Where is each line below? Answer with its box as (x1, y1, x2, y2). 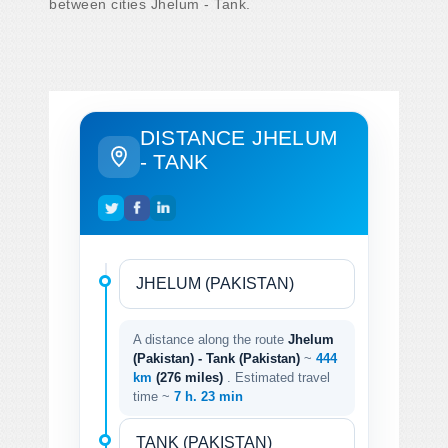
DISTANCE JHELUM (140, 125, 338, 149)
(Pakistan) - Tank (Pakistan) (133, 350, 300, 366)
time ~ (133, 388, 174, 404)
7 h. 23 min (174, 388, 243, 404)
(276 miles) (156, 369, 227, 385)
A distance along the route (133, 331, 288, 347)
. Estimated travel (227, 369, 330, 385)
